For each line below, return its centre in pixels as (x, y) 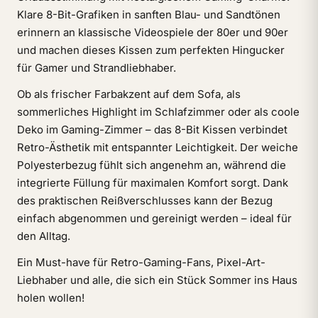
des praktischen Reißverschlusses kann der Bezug (145, 201)
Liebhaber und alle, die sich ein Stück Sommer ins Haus (157, 280)
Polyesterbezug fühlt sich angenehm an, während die (152, 165)
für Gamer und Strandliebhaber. (97, 68)
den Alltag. (44, 236)
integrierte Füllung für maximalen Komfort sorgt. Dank (153, 183)
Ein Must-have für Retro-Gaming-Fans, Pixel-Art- (141, 262)
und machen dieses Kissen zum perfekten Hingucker (151, 50)
